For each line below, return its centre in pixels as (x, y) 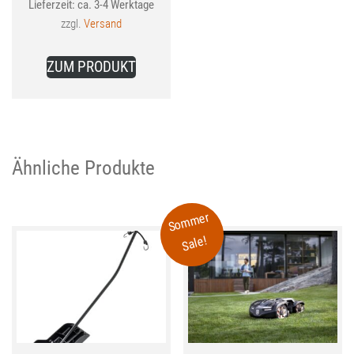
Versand (102, 23)
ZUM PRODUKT (91, 66)
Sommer (189, 222)
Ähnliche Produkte (83, 168)
